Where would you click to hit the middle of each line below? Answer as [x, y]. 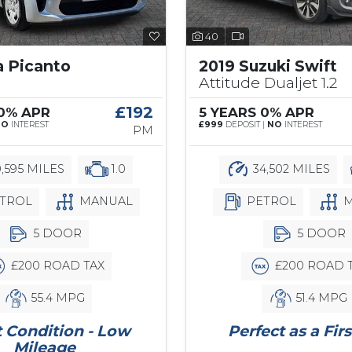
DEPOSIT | [245, 124]
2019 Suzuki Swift [268, 66]
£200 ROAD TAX [56, 265]
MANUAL [104, 201]
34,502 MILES [290, 169]
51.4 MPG [320, 297]
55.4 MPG [56, 297]
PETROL [269, 201]
